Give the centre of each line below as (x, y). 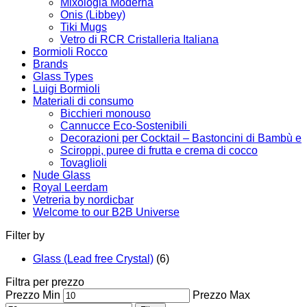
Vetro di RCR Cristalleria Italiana (139, 39)
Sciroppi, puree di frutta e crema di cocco (159, 150)
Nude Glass (62, 175)
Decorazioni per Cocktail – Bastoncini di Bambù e (181, 138)
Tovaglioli (84, 163)
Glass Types (63, 76)
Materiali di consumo (83, 101)
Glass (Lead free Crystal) (93, 259)
